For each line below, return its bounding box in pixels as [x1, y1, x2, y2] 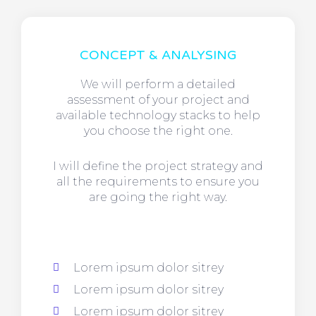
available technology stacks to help [56, 109, 260, 123]
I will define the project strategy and [53, 159, 263, 174]
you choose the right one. [83, 124, 233, 138]
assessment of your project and [66, 93, 250, 107]
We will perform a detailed [80, 78, 236, 92]
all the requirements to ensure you [56, 175, 260, 189]
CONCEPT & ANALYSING [79, 47, 237, 63]
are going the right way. [89, 190, 227, 205]
